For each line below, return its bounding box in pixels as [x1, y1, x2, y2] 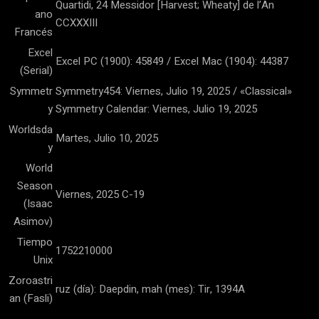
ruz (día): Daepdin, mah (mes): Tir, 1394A [56, 281, 245, 297]
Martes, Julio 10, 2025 [56, 130, 158, 146]
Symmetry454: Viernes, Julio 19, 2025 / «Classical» [56, 83, 292, 99]
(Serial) [20, 63, 53, 78]
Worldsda [9, 122, 53, 137]
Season [17, 178, 53, 194]
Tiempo [17, 234, 53, 250]
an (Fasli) [9, 291, 53, 306]
